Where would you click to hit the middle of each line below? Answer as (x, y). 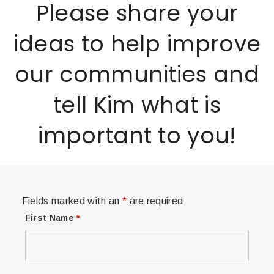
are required (155, 201)
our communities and (137, 75)
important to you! (137, 136)
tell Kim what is (137, 105)
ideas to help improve (137, 44)
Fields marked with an (72, 201)
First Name (51, 218)
